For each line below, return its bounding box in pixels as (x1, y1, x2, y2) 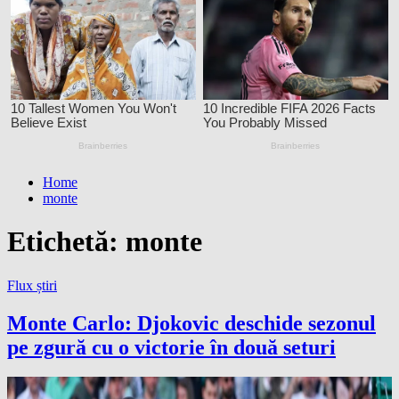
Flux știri (7, 277, 57, 293)
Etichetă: (7, 225, 126, 258)
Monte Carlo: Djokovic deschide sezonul (7, 311, 376, 335)
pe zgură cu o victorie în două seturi (7, 335, 336, 359)
